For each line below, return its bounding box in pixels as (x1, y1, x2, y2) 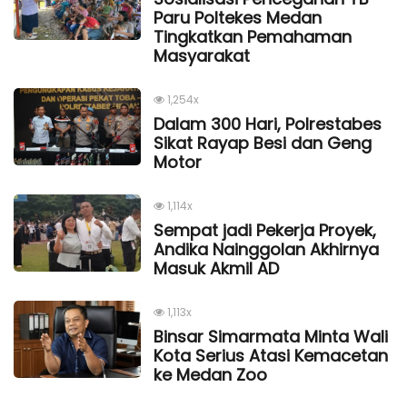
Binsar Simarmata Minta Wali (154, 324, 388, 348)
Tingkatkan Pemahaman (154, 25, 352, 48)
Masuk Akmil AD (154, 256, 279, 280)
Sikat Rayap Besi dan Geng (154, 131, 372, 154)
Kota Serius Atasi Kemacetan (154, 343, 388, 367)
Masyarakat (154, 44, 250, 67)
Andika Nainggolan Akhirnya (154, 237, 379, 261)
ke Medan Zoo (154, 362, 267, 386)
